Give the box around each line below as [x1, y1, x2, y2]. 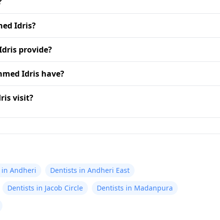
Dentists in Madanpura [97, 183, 173, 192]
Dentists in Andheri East [50, 165, 130, 175]
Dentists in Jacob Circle [7, 183, 83, 192]
